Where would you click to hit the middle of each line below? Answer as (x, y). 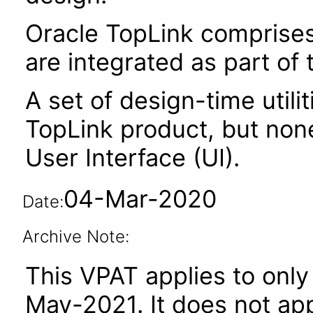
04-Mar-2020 (140, 199)
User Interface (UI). (132, 158)
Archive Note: (75, 236)
